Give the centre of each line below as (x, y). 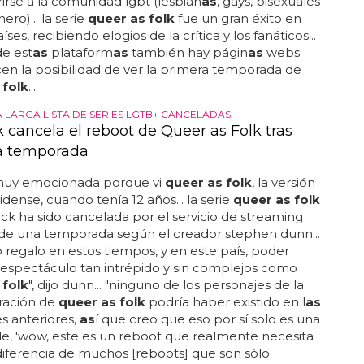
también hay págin (188, 52)
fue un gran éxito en (238, 18)
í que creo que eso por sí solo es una (207, 319)
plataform (80, 52)
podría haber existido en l (225, 302)
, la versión (283, 182)
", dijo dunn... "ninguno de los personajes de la (166, 285)
